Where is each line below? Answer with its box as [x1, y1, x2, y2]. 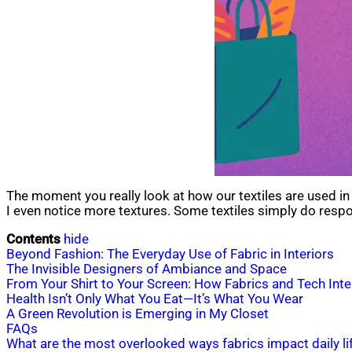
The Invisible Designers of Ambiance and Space [6, 261, 287, 277]
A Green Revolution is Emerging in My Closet [6, 306, 269, 321]
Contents [6, 231, 60, 247]
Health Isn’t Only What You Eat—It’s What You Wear [6, 291, 303, 306]
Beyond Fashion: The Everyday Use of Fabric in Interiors [6, 246, 334, 262]
